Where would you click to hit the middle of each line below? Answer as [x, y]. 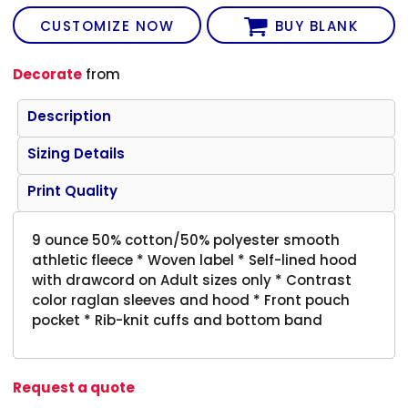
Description [70, 116]
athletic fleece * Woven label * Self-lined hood [195, 260]
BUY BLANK [316, 26]
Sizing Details [76, 153]
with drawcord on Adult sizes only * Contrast [192, 280]
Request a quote [74, 387]
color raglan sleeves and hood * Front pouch [191, 300]
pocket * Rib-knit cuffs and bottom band [178, 320]
